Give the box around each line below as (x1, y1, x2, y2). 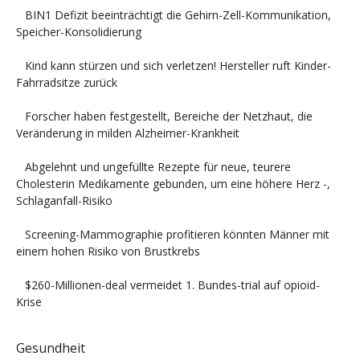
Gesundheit (16, 339, 85, 358)
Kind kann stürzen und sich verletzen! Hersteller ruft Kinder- (24, 58, 331, 74)
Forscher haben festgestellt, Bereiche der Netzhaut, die (24, 108, 313, 125)
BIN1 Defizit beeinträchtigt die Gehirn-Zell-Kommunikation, (24, 7, 331, 23)
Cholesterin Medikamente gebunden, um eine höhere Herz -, (16, 176, 330, 192)
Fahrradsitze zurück (16, 75, 117, 91)
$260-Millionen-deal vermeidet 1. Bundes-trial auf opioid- (24, 277, 320, 293)
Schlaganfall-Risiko (16, 193, 112, 209)
